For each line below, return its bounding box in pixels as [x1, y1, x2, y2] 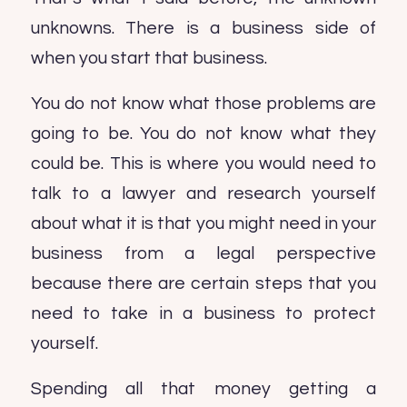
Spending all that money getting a [30, 379, 377, 398]
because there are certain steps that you [30, 273, 377, 293]
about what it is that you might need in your [30, 213, 377, 233]
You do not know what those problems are [30, 94, 377, 113]
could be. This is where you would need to [30, 154, 377, 173]
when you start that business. [30, 49, 267, 68]
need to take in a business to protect [30, 303, 377, 323]
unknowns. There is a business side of [30, 19, 377, 38]
